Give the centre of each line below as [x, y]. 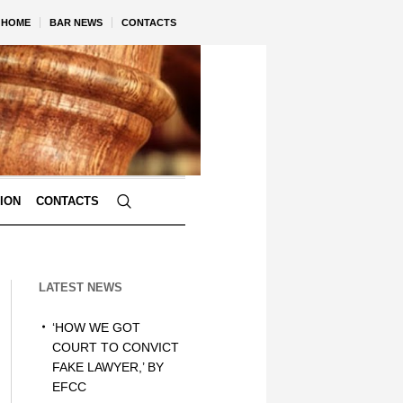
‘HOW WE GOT [96, 327]
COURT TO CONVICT [115, 347]
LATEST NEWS [80, 287]
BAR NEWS [76, 22]
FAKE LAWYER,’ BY [107, 367]
